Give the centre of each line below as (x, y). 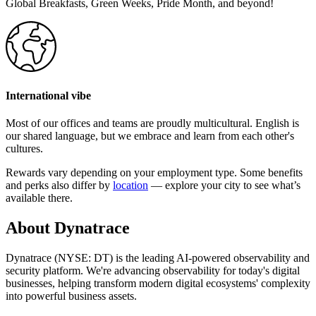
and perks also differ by (59, 186)
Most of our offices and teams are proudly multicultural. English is (152, 123)
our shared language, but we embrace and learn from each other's (150, 136)
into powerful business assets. (71, 296)
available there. (39, 198)
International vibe (48, 96)
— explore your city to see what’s (224, 186)
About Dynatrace (68, 228)
